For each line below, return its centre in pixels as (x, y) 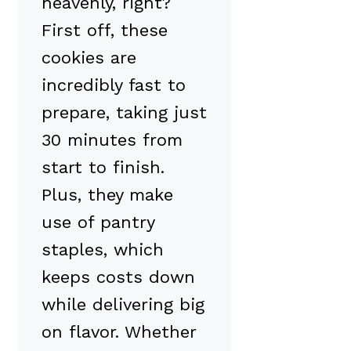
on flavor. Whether (119, 331)
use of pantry (98, 222)
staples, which (103, 249)
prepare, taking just (124, 112)
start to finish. (103, 167)
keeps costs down (118, 277)
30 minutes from (112, 139)
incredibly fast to (114, 85)
